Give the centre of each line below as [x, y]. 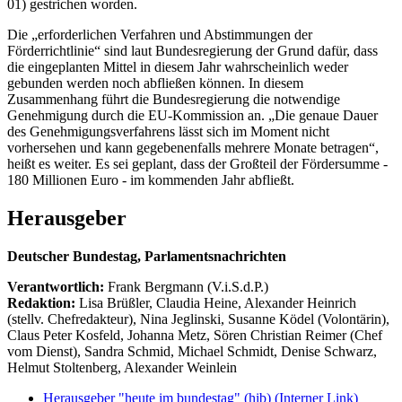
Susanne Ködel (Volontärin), [309, 319]
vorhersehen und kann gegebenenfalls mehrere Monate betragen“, [193, 147]
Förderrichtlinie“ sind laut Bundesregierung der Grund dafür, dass [192, 50]
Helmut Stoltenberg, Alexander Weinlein [122, 367]
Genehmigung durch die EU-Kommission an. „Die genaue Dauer [192, 115]
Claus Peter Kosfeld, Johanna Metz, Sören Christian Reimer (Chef [195, 335]
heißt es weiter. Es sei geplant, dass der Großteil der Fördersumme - [197, 163]
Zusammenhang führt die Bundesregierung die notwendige [174, 99]
